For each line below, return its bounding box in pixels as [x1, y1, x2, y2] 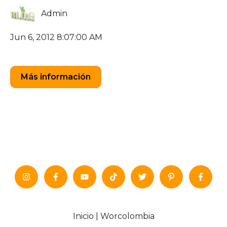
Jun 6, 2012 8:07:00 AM [10, 32, 102, 42]
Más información [21, 71, 91, 82]
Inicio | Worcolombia [72, 211, 155, 221]
